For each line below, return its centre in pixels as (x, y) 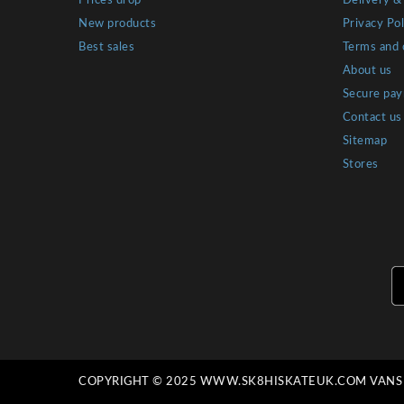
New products (117, 24)
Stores (360, 165)
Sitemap (364, 142)
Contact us (372, 118)
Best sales (106, 48)
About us (367, 71)
